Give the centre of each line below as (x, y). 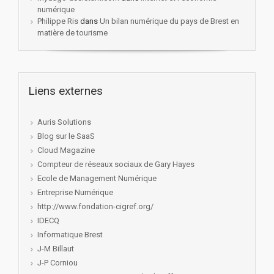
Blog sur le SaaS (66, 136)
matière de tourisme (72, 32)
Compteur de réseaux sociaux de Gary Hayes (116, 164)
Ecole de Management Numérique (97, 178)
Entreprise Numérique (75, 192)
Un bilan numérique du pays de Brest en (169, 21)
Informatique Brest (70, 234)
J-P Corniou (57, 262)
